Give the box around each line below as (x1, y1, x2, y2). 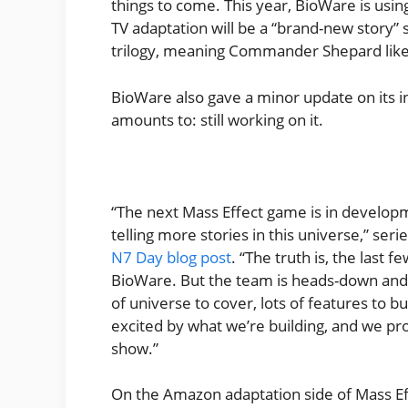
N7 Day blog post (111, 246, 231, 268)
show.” (111, 337, 162, 359)
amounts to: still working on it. (111, 108, 327, 130)
